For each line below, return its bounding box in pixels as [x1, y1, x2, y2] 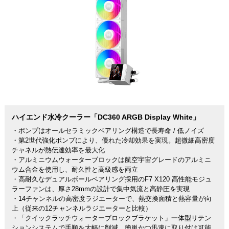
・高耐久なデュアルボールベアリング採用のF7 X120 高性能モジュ [11, 175, 212, 183]
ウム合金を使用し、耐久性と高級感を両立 [11, 166, 138, 173]
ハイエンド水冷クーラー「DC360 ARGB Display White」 [11, 112, 200, 121]
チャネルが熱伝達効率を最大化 [11, 146, 105, 154]
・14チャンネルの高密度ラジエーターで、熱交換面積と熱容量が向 [11, 195, 212, 202]
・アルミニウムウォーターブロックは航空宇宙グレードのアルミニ [11, 156, 211, 164]
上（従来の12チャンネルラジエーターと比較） [11, 204, 152, 212]
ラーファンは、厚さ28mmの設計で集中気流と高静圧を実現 [11, 185, 190, 193]
